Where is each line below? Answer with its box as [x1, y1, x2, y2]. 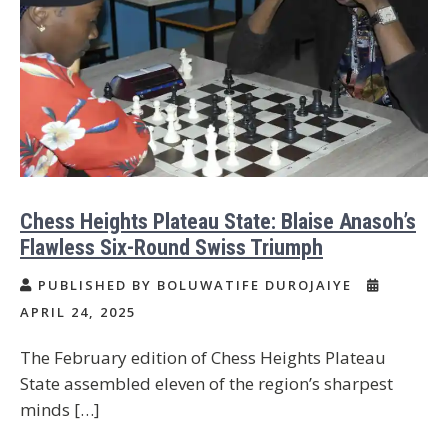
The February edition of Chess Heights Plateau [20, 345, 386, 369]
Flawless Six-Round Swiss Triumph [20, 234, 323, 260]
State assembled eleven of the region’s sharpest [20, 371, 393, 395]
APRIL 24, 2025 [20, 302, 136, 321]
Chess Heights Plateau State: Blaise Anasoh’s [20, 208, 416, 234]
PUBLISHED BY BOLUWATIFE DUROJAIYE [33, 275, 357, 294]
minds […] [20, 397, 100, 421]
